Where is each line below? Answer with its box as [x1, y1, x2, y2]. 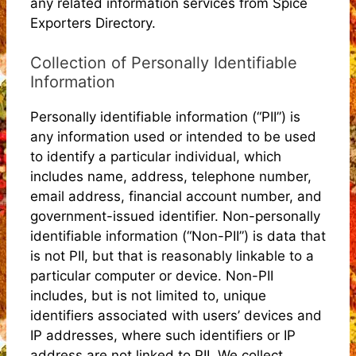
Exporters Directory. [30, 14, 156, 31]
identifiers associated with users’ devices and [30, 308, 322, 323]
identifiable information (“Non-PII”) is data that [30, 228, 326, 244]
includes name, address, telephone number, [30, 168, 311, 184]
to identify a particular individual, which [30, 149, 281, 164]
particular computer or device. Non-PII [30, 268, 273, 284]
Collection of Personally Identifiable [30, 53, 297, 72]
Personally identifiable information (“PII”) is [30, 109, 300, 125]
